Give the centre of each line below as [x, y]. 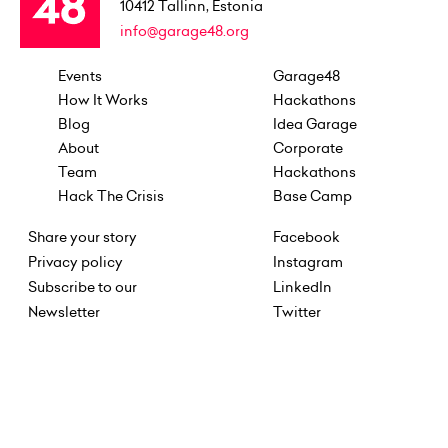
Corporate [307, 147]
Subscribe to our [82, 286]
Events [80, 75]
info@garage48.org [184, 30]
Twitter [296, 311]
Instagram [307, 261]
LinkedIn [302, 286]
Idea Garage [314, 123]
